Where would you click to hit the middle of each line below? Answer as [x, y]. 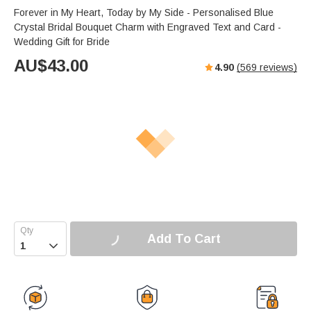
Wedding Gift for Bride [62, 42]
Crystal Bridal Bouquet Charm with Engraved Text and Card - [148, 27]
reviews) [277, 68]
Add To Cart [184, 238]
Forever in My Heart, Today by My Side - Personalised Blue [144, 13]
